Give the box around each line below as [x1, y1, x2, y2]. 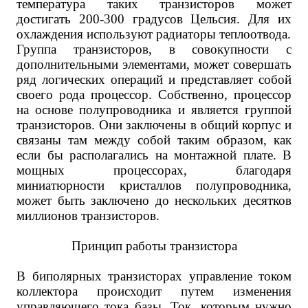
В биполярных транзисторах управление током [16, 269, 291, 283]
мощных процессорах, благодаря [16, 163, 291, 177]
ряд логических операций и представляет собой [16, 72, 291, 87]
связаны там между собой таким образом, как [16, 133, 291, 147]
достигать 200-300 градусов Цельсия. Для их [16, 12, 291, 26]
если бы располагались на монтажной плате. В [16, 148, 291, 162]
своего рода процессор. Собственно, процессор [16, 87, 291, 102]
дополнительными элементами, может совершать [16, 57, 291, 71]
